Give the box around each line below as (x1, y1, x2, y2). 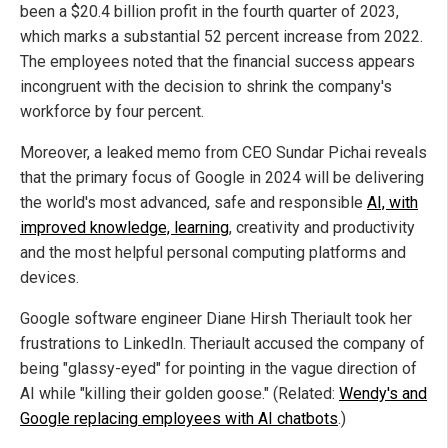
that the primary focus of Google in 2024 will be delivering (20, 168, 424, 188)
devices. (20, 268, 79, 288)
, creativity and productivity (229, 218, 415, 238)
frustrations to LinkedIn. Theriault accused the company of (20, 334, 425, 354)
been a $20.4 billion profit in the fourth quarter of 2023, (20, 2, 399, 22)
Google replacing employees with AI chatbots (20, 409, 338, 429)
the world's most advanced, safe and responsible (20, 193, 367, 213)
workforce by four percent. (20, 102, 204, 122)
